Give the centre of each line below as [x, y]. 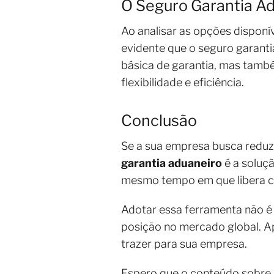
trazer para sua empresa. [184, 244]
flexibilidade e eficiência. [183, 83]
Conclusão [159, 121]
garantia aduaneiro [172, 163]
